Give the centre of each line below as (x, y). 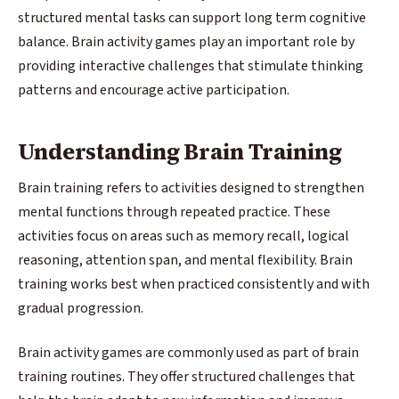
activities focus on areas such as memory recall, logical (183, 236)
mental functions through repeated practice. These (174, 212)
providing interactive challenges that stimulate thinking (191, 66)
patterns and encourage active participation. (154, 90)
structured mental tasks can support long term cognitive (192, 18)
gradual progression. (81, 309)
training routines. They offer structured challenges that (187, 376)
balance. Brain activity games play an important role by (186, 42)
